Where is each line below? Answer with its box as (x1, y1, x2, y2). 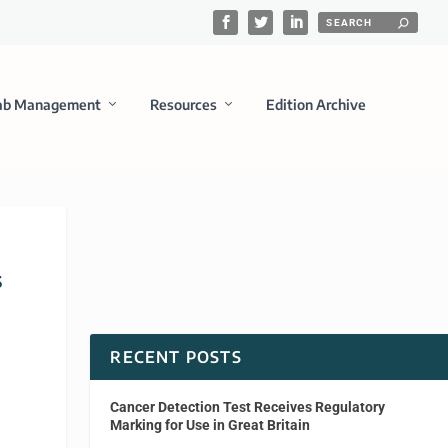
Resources (149, 95, 217, 113)
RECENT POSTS (110, 346, 242, 367)
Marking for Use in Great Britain (110, 416, 311, 433)
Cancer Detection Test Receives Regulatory (110, 398, 386, 415)
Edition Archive (265, 95, 366, 113)
